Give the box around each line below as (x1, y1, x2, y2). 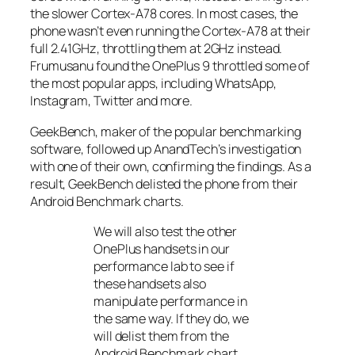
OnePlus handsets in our (94, 239, 230, 258)
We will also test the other (94, 222, 238, 240)
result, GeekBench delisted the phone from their (30, 174, 299, 193)
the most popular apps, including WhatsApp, (30, 74, 277, 93)
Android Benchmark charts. (30, 192, 184, 210)
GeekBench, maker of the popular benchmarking (30, 122, 301, 140)
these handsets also (94, 274, 207, 292)
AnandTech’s (153, 139, 226, 158)
